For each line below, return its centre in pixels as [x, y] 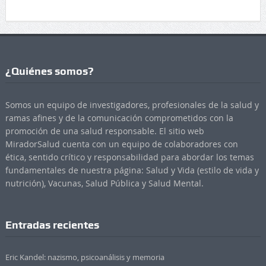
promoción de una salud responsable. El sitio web [104, 131]
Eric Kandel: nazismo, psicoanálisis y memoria [85, 257]
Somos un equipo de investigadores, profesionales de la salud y [132, 104]
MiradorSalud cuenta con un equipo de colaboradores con [121, 144]
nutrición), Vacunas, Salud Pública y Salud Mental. [104, 183]
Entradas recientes [52, 224]
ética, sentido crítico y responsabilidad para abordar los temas [129, 157]
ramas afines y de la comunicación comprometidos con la [119, 118]
